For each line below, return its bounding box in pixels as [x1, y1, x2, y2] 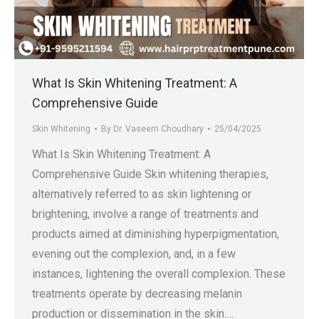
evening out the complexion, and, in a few [32, 247, 236, 261]
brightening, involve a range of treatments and [32, 207, 258, 221]
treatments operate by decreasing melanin [32, 287, 242, 301]
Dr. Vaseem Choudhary [113, 124, 204, 135]
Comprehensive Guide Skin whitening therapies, [32, 167, 268, 182]
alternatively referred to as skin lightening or [32, 187, 251, 202]
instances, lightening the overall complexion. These [32, 267, 286, 281]
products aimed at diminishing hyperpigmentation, [32, 227, 279, 241]
